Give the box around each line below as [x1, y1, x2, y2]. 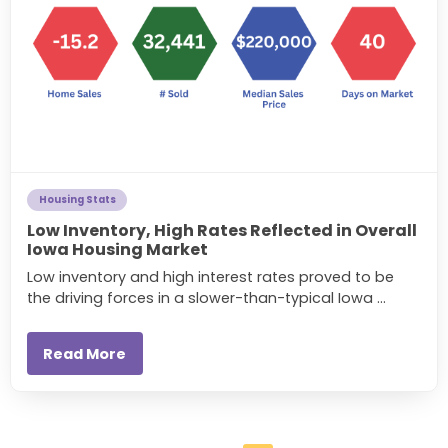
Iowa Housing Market [27, 237, 208, 261]
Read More [43, 343, 127, 364]
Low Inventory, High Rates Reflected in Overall [27, 218, 417, 242]
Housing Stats [38, 193, 116, 207]
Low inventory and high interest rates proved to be [27, 266, 394, 287]
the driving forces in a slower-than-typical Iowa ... [27, 287, 386, 308]
